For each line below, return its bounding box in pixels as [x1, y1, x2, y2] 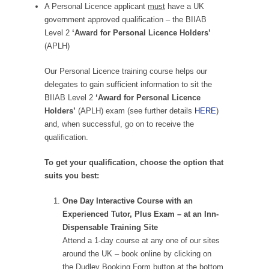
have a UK [165, 2, 204, 11]
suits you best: [44, 171, 99, 180]
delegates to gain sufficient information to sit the [44, 80, 212, 89]
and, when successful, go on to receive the [44, 119, 194, 128]
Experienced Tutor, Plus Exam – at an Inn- [62, 210, 219, 219]
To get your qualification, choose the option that [44, 158, 223, 167]
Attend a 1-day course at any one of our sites [62, 236, 220, 245]
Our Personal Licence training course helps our [44, 67, 207, 76]
